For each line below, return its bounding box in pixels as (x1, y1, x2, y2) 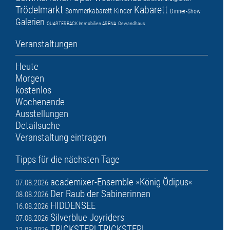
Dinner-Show (170, 7, 201, 15)
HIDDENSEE (50, 199, 95, 212)
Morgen (15, 72, 44, 84)
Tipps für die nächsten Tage (15, 153, 120, 165)
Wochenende (15, 95, 65, 108)
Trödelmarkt (15, 3, 63, 16)
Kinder (114, 6, 132, 15)
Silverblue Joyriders (50, 211, 124, 223)
